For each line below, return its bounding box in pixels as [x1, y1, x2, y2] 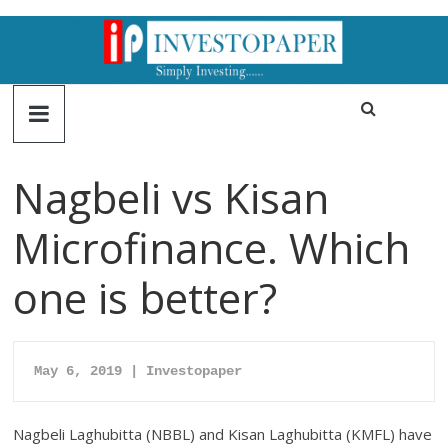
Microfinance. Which [13, 219, 411, 277]
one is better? [13, 269, 278, 327]
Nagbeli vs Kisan [13, 169, 330, 227]
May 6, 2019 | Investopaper [34, 363, 243, 380]
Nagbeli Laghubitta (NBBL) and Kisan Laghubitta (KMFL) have [13, 424, 433, 445]
